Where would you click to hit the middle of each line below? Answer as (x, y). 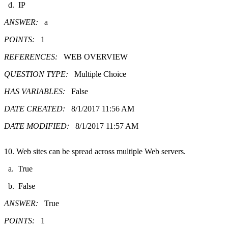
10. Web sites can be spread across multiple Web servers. (95, 151)
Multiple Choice (100, 74)
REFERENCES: (34, 56)
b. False (22, 186)
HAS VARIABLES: (38, 91)
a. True (20, 168)
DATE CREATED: (38, 108)
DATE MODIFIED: (40, 126)
